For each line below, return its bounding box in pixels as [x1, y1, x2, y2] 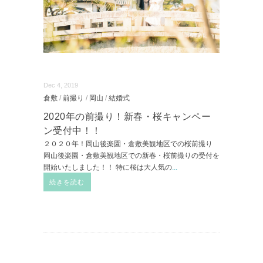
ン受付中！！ [43, 126, 102, 136]
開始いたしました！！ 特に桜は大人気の [43, 163, 172, 171]
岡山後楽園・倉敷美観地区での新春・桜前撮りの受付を [43, 151, 220, 160]
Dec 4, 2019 [43, 82, 78, 89]
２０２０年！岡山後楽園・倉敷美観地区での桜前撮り [43, 140, 213, 148]
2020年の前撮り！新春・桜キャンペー [43, 112, 211, 122]
